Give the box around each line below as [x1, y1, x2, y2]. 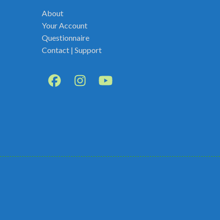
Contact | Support [41, 45, 102, 55]
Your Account [41, 21, 87, 30]
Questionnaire [41, 33, 89, 42]
